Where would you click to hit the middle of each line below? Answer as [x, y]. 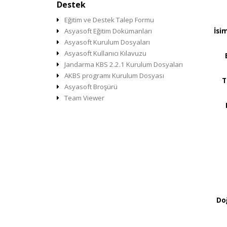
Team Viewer [84, 98]
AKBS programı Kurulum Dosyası [114, 75]
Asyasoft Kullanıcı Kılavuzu [105, 53]
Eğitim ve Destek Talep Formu [109, 20]
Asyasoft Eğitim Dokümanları [108, 31]
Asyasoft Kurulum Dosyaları [107, 42]
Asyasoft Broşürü [91, 87]
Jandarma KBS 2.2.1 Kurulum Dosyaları [124, 64]
